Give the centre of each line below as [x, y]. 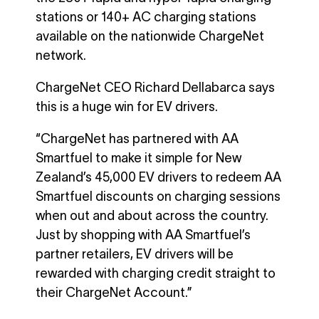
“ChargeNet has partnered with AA [137, 138]
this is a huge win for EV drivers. [127, 106]
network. [61, 55]
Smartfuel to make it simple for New [138, 158]
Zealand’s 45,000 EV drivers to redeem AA [158, 177]
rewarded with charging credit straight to [156, 273]
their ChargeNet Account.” [114, 292]
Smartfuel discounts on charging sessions [158, 196]
